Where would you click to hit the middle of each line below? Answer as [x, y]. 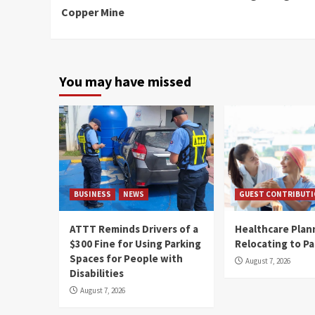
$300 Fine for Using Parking [135, 244]
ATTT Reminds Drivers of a [134, 229]
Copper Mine [93, 12]
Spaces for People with [126, 259]
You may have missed [125, 82]
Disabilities [97, 274]
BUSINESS [92, 194]
